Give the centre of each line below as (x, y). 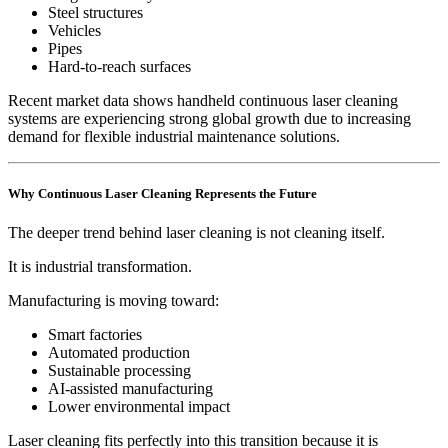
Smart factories (95, 335)
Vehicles (74, 30)
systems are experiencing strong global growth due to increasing (209, 118)
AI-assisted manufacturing (130, 389)
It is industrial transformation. (100, 267)
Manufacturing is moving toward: (113, 301)
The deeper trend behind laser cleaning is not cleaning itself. (196, 233)
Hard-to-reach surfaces (119, 66)
